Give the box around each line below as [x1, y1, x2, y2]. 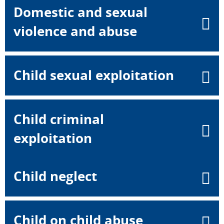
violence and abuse [13, 22, 137, 40]
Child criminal [13, 110, 104, 128]
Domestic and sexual [13, 3, 147, 21]
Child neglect [13, 167, 97, 185]
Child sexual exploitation [13, 66, 174, 84]
